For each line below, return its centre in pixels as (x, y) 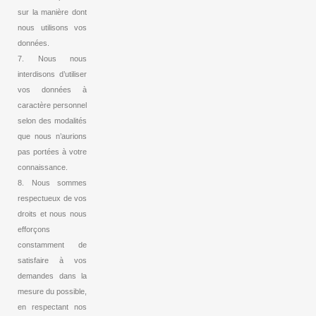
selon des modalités (52, 121)
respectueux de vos (52, 199)
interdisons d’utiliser (52, 74)
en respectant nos (52, 307)
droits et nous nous (52, 214)
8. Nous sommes (52, 183)
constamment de (52, 245)
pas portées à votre (52, 152)
